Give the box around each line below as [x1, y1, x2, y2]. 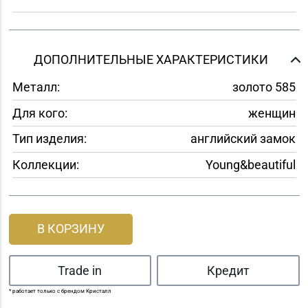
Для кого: [12, 105, 67, 120]
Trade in [58, 263, 102, 278]
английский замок [190, 131, 296, 146]
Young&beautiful [205, 157, 296, 172]
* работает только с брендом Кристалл [8, 288, 111, 295]
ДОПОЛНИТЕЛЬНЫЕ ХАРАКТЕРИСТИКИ [33, 52, 268, 67]
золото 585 [232, 80, 296, 95]
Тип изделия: [12, 131, 87, 146]
